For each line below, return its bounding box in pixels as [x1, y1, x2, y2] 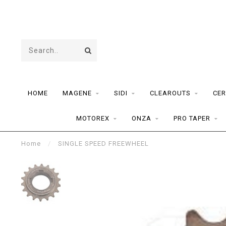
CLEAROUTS [150, 89, 191, 97]
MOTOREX [76, 115, 109, 122]
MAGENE [63, 89, 92, 97]
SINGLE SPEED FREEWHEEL [58, 140, 149, 147]
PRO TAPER [174, 115, 210, 122]
